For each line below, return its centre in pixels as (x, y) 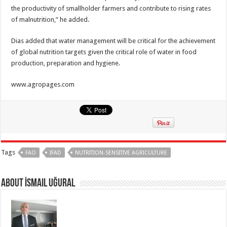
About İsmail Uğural (38, 183)
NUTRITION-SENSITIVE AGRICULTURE (121, 153)
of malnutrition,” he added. (50, 19)
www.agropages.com (43, 84)
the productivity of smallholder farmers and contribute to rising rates (111, 8)
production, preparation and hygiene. (66, 63)
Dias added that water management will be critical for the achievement (113, 41)
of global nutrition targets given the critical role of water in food (104, 52)
